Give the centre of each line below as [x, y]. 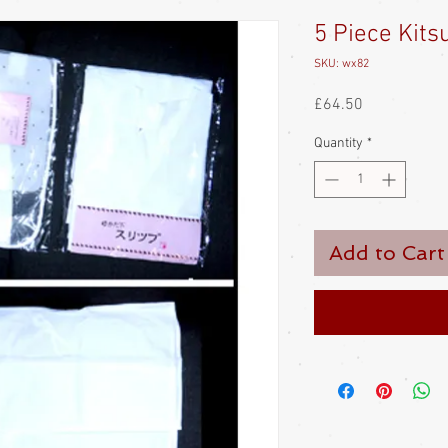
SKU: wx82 [341, 64]
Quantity [338, 143]
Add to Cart [387, 253]
